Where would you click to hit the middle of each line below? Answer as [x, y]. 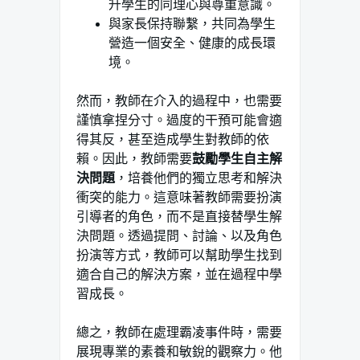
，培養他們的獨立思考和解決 [198, 178]
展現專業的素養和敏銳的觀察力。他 [179, 351]
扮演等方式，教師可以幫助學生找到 [179, 255]
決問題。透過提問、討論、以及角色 [179, 235]
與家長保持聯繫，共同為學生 [192, 23]
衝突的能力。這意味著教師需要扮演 [179, 197]
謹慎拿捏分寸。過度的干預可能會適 [179, 120]
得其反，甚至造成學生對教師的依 [173, 139]
